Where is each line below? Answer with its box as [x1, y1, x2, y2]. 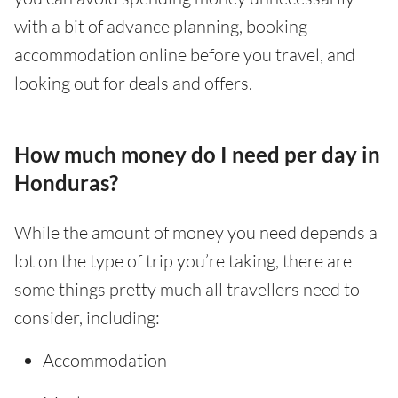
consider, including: [14, 306, 160, 330]
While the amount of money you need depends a [14, 221, 378, 244]
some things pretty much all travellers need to [14, 278, 360, 301]
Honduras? [14, 170, 118, 196]
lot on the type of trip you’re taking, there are [14, 250, 352, 273]
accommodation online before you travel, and [14, 44, 355, 67]
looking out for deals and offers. [14, 72, 252, 95]
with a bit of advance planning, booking [14, 15, 307, 38]
